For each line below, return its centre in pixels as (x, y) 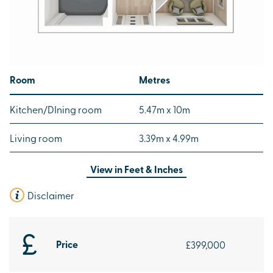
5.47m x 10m (165, 109)
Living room (36, 137)
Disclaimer (51, 195)
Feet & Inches (154, 169)
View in (107, 169)
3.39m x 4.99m (169, 137)
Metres (154, 79)
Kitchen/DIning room (56, 109)
